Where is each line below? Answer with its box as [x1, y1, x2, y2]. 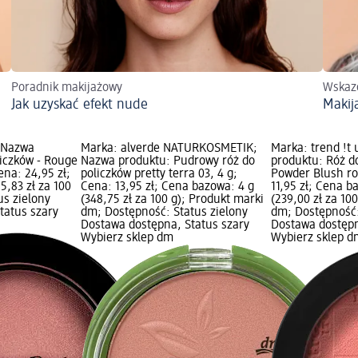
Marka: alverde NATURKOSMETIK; [80, 142, 257, 156]
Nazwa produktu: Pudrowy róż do [80, 155, 255, 169]
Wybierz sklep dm [80, 232, 173, 245]
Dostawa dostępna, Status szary [80, 219, 249, 233]
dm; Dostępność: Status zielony [80, 206, 248, 220]
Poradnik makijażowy [11, 82, 122, 95]
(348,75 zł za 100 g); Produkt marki [80, 193, 264, 207]
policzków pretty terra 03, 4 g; [80, 168, 237, 181]
